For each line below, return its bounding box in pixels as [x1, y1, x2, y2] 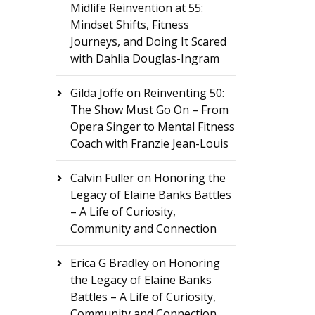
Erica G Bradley [70, 255, 149, 271]
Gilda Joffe [70, 85, 124, 101]
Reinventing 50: [143, 85, 224, 101]
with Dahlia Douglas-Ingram [70, 51, 219, 66]
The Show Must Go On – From [70, 102, 229, 117]
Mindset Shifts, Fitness [70, 17, 189, 32]
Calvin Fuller [70, 170, 134, 186]
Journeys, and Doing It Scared [70, 34, 226, 49]
